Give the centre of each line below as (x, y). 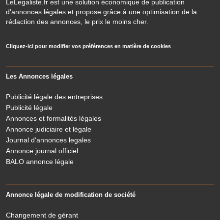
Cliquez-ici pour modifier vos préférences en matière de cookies (88, 46)
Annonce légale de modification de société (71, 195)
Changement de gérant (42, 215)
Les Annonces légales (39, 76)
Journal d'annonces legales (48, 140)
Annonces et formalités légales (54, 118)
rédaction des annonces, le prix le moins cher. (77, 22)
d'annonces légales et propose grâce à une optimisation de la (101, 12)
